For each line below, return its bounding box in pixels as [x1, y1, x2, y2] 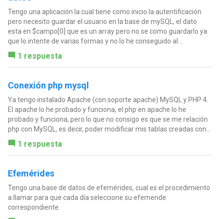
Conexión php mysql [7, 80, 89, 91]
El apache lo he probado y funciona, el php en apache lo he [7, 106, 186, 114]
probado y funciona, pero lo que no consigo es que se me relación [7, 115, 208, 124]
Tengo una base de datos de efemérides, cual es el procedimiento [7, 184, 210, 192]
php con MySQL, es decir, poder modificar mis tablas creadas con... [7, 125, 211, 133]
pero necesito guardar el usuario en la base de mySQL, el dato [7, 18, 197, 26]
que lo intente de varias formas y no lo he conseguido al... [7, 37, 182, 45]
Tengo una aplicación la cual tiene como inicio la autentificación [7, 8, 201, 16]
